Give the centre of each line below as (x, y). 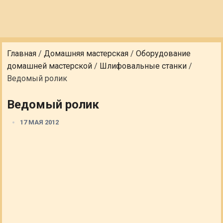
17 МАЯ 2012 (40, 122)
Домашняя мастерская (86, 54)
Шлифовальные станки (143, 66)
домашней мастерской (50, 66)
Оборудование (164, 54)
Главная (22, 54)
